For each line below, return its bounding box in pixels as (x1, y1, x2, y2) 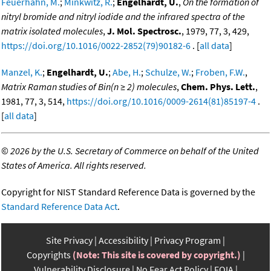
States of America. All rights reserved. (1, 159, 146, 172)
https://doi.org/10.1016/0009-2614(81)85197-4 (67, 95, 256, 108)
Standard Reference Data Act (1, 200, 117, 213)
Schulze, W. (145, 66, 191, 79)
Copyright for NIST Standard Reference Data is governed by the (1, 186, 255, 198)
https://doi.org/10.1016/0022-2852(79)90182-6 (1, 39, 191, 52)
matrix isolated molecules (1, 25, 103, 38)
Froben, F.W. (195, 66, 245, 79)
